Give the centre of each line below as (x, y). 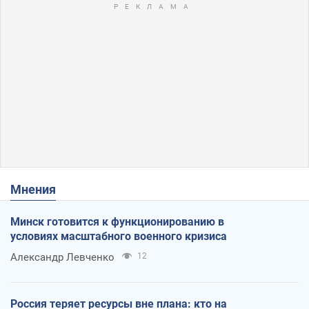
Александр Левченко (62, 257)
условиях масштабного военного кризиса (119, 236)
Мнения (39, 189)
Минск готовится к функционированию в (117, 221)
